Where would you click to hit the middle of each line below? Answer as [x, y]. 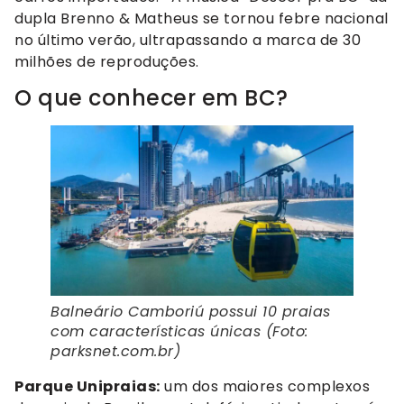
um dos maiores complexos [265, 386]
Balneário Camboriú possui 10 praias [191, 311]
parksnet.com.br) [115, 351]
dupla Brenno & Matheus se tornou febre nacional [202, 18]
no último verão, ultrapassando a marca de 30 [188, 40]
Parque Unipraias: [87, 386]
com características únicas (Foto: [179, 331]
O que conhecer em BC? [151, 97]
